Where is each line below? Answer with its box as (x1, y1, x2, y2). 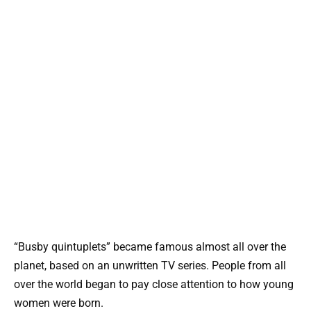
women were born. (14, 296, 103, 310)
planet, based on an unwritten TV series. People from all (14, 258, 286, 272)
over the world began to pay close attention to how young (14, 277, 294, 291)
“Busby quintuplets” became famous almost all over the (14, 239, 286, 253)
